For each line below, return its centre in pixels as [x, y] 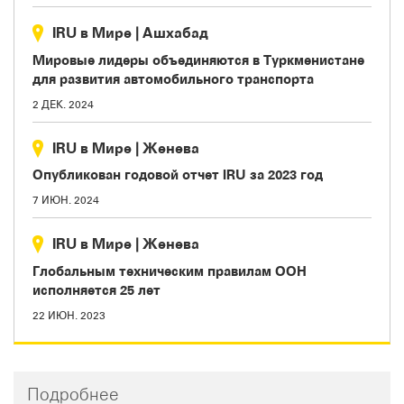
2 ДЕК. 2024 [63, 104]
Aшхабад [175, 32]
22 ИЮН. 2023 [69, 315]
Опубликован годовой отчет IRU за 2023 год [178, 174]
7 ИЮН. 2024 [66, 200]
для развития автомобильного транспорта [173, 78]
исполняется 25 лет [96, 289]
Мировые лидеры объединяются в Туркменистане [198, 60]
